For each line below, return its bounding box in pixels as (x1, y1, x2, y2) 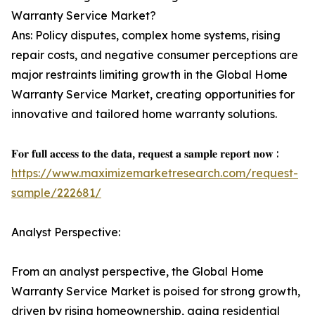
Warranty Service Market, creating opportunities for (11, 87, 295, 102)
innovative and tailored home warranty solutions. (11, 107, 277, 122)
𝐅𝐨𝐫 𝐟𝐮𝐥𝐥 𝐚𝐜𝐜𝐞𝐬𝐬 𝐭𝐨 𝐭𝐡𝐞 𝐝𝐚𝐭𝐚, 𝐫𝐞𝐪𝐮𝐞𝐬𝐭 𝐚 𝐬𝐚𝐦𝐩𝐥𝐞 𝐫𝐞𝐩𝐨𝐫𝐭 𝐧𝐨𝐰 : (11, 146, 278, 161)
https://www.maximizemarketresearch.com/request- (11, 166, 298, 181)
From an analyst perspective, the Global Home (11, 264, 264, 279)
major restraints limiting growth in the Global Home (11, 67, 288, 82)
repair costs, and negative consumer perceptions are (11, 48, 298, 63)
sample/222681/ (11, 186, 101, 200)
